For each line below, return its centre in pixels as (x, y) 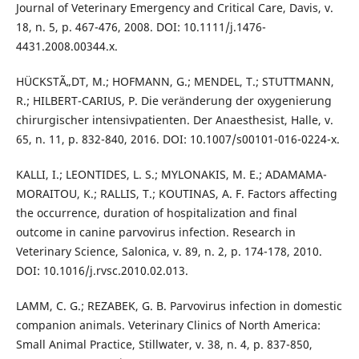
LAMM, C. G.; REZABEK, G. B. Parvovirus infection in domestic (179, 305)
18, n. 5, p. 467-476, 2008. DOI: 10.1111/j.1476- (141, 26)
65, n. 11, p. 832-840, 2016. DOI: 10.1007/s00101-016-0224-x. (177, 139)
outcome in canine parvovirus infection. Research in (155, 232)
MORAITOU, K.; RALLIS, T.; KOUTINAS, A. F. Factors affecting (176, 193)
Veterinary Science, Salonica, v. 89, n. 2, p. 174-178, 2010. (169, 251)
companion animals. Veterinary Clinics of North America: (168, 325)
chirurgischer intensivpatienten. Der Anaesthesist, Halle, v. (174, 119)
